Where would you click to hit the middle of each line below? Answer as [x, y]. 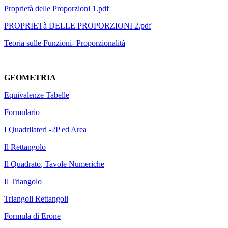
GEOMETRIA [30, 78]
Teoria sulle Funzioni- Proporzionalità [65, 43]
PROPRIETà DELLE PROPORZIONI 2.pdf [78, 26]
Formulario [22, 112]
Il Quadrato [22, 164]
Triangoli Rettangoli [36, 199]
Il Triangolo [23, 182]
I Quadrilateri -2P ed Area [45, 130]
